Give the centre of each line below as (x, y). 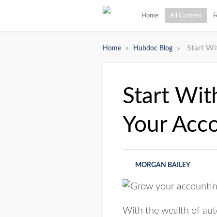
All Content (186, 15)
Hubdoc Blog (154, 48)
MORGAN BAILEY (163, 165)
